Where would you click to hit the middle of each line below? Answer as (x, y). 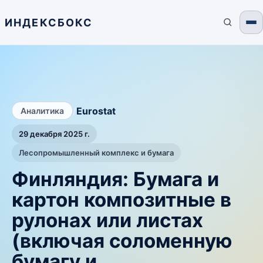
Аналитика (42, 111)
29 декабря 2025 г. (54, 134)
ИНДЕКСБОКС (49, 22)
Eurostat (96, 111)
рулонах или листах (107, 220)
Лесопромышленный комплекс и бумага (96, 153)
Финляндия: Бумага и (115, 179)
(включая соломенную (122, 241)
